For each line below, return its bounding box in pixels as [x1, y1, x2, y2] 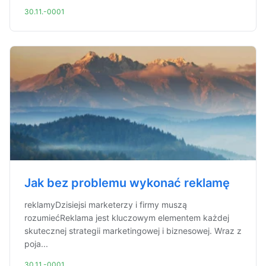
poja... [24, 239, 48, 249]
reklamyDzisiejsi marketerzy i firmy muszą [24, 199, 187, 210]
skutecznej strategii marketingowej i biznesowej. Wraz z [24, 226, 242, 236]
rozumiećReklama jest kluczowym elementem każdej [24, 213, 229, 223]
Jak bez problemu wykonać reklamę [24, 176, 230, 190]
